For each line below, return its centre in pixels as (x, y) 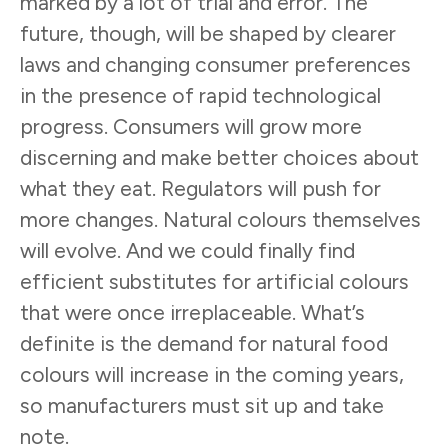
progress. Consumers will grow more (191, 126)
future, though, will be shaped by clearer (208, 33)
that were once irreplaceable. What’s (192, 312)
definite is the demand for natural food (204, 343)
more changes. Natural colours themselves (220, 219)
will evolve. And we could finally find (187, 250)
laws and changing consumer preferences (215, 64)
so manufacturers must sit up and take (202, 405)
